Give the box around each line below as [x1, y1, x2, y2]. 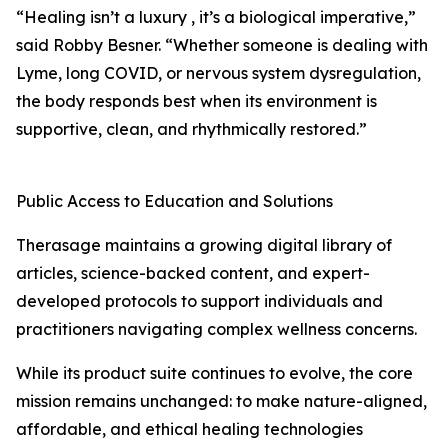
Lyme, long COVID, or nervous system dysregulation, [16, 63, 421, 84]
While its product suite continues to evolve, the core [16, 363, 413, 384]
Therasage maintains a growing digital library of [16, 235, 392, 256]
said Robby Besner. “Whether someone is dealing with [16, 35, 428, 56]
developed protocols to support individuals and [16, 291, 383, 312]
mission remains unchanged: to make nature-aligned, [16, 391, 427, 412]
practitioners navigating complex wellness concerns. [16, 319, 417, 340]
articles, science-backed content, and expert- [16, 263, 370, 284]
